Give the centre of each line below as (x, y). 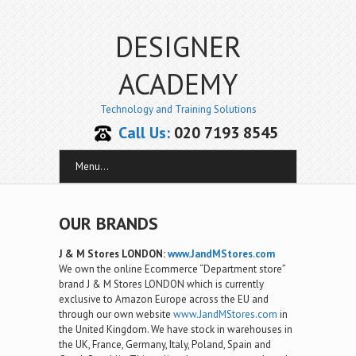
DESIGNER (178, 46)
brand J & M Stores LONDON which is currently (161, 284)
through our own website (116, 314)
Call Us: (144, 133)
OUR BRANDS (108, 223)
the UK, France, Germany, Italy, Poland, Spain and (165, 344)
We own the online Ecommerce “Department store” (172, 269)
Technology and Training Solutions (178, 109)
